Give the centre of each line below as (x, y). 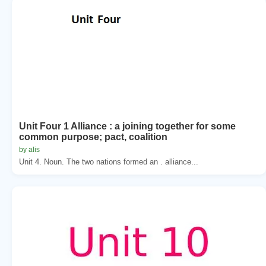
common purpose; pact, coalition (93, 137)
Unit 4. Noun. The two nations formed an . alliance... (109, 161)
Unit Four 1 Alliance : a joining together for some (127, 126)
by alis (29, 149)
